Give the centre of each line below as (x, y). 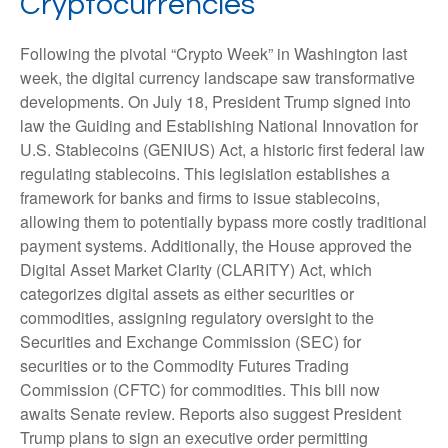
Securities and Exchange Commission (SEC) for (190, 341)
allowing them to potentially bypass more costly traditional (223, 221)
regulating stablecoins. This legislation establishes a (205, 173)
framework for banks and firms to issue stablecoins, (200, 197)
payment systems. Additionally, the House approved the (216, 245)
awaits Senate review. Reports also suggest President (210, 413)
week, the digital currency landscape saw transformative (217, 77)
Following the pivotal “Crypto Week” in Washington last (213, 53)
